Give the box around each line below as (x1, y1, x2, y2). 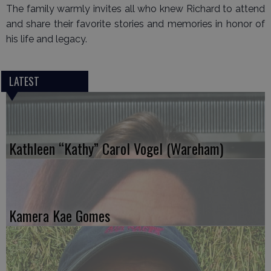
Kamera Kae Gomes (9, 204, 110, 227)
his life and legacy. (6, 33, 87, 45)
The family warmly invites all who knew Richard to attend (6, 3, 265, 15)
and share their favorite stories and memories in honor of (6, 18, 265, 30)
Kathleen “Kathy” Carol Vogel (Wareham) (9, 137, 223, 160)
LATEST (8, 73, 39, 90)
